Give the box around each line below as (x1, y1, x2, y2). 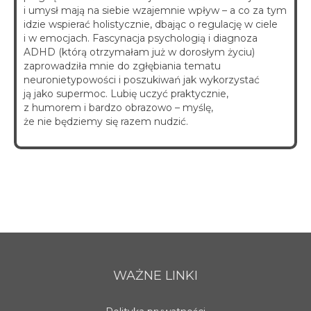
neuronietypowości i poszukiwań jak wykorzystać (24, 74, 260, 87)
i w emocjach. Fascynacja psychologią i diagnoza (24, 32, 258, 45)
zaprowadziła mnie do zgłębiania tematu (24, 60, 221, 73)
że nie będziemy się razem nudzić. (24, 115, 188, 128)
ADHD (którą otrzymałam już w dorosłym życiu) (24, 46, 255, 59)
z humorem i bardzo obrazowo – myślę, (24, 101, 213, 115)
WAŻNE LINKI (113, 268, 198, 284)
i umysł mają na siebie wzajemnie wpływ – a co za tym (24, 4, 287, 17)
